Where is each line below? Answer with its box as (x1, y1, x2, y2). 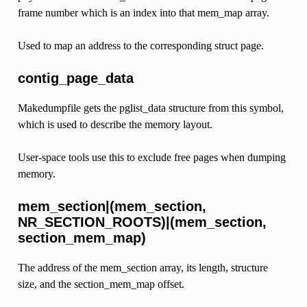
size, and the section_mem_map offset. (17, 278, 184, 290)
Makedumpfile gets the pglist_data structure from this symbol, (17, 101, 284, 114)
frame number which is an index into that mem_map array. (17, 6, 269, 19)
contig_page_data (17, 70, 134, 86)
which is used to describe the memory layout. (17, 118, 212, 130)
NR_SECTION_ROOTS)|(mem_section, (17, 214, 267, 230)
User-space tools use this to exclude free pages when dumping (17, 151, 286, 163)
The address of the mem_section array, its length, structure (17, 261, 268, 273)
